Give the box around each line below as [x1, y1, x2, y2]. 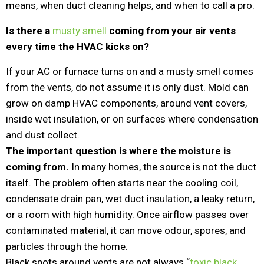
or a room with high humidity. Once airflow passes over [6, 209, 249, 220]
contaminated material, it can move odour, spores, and [6, 225, 246, 236]
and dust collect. [6, 129, 80, 141]
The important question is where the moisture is [6, 145, 231, 157]
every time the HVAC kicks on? [6, 41, 151, 52]
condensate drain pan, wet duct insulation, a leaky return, [6, 193, 255, 204]
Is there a [6, 25, 52, 37]
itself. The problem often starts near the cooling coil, [6, 177, 238, 189]
